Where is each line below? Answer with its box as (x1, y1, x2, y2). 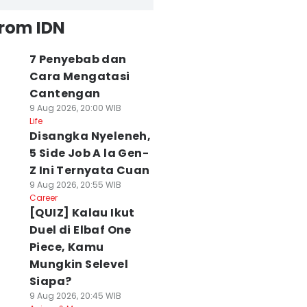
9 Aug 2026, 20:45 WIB (29, 290, 121, 302)
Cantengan (29, 86, 101, 101)
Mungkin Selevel (29, 256, 128, 272)
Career (29, 192, 58, 204)
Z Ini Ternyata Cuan (29, 162, 150, 178)
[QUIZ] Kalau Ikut (29, 205, 135, 221)
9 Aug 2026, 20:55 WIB (29, 179, 121, 191)
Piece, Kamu (29, 239, 104, 255)
